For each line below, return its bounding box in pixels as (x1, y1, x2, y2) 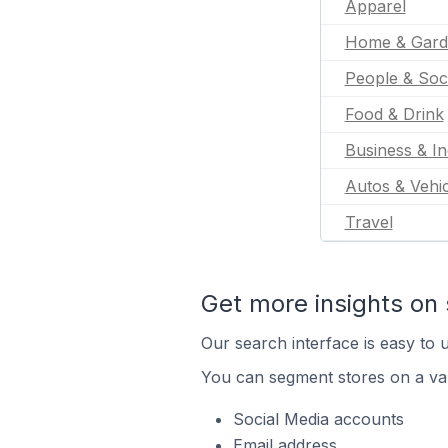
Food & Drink (344, 104, 444, 124)
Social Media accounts (232, 409, 404, 429)
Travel (344, 212, 393, 232)
